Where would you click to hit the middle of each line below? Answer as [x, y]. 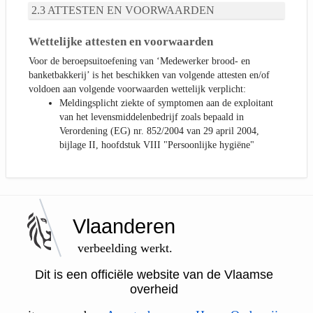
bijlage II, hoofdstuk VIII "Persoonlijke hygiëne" [157, 145]
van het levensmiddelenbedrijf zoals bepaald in [152, 117]
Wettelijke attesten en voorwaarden [121, 41]
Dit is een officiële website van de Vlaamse [154, 274]
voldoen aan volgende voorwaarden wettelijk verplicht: [137, 89]
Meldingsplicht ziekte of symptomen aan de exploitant [166, 103]
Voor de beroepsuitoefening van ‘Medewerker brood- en [139, 61]
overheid [154, 289]
